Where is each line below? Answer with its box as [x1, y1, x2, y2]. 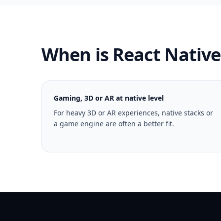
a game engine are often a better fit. [54, 119, 174, 128]
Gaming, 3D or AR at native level [54, 93, 164, 103]
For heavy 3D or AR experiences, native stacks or [54, 108, 213, 117]
